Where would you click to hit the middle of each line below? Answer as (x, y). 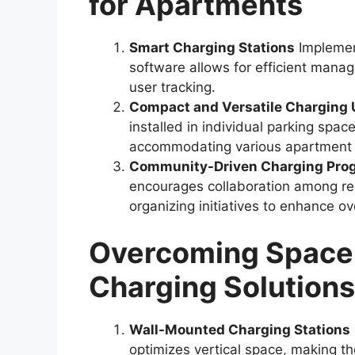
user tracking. (172, 87)
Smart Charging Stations (212, 47)
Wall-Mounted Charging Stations (240, 330)
